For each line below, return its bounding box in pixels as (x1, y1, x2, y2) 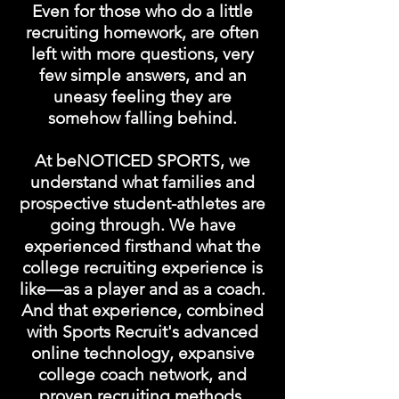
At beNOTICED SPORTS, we (35, 151, 250, 171)
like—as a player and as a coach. (20, 279, 265, 299)
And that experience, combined (21, 300, 264, 321)
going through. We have (49, 215, 236, 235)
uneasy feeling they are (53, 86, 232, 107)
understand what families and (30, 172, 255, 192)
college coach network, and (38, 364, 247, 385)
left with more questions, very (31, 44, 254, 64)
